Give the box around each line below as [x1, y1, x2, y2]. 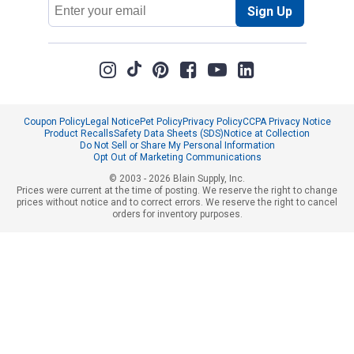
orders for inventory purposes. [111, 209, 243, 220]
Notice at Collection [224, 128, 310, 140]
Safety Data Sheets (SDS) [114, 128, 224, 140]
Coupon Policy [23, 116, 85, 128]
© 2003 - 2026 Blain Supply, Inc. [109, 173, 245, 185]
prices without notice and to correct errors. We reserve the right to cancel [17, 197, 337, 209]
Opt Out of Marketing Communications [92, 152, 262, 164]
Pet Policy [139, 116, 183, 128]
